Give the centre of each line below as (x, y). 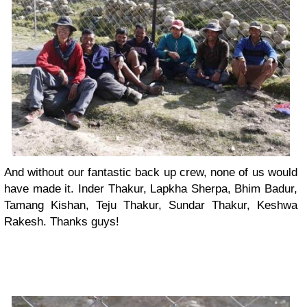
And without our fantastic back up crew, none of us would (151, 172)
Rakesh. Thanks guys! (62, 221)
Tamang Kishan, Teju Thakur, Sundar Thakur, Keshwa (151, 205)
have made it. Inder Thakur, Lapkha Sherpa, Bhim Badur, (151, 188)
